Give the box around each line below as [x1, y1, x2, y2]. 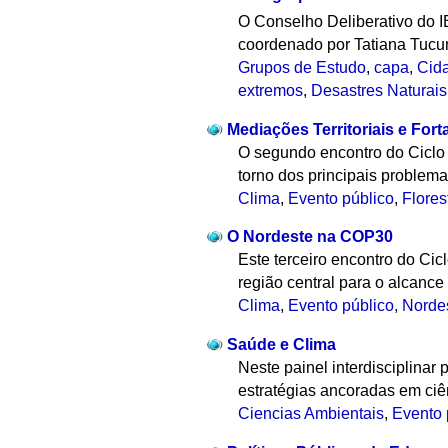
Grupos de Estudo [238, 58, 367, 76]
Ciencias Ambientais [238, 405, 385, 423]
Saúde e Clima [226, 336, 336, 354]
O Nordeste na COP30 [226, 228, 393, 246]
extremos [238, 81, 304, 99]
